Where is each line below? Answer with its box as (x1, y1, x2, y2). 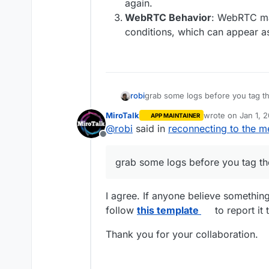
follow (106, 204, 137, 216)
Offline (102, 134, 132, 147)
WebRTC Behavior (125, 11, 211, 23)
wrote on (203, 110, 240, 120)
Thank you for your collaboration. (106, 228, 258, 240)
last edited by (202, 115, 253, 125)
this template (137, 204, 199, 216)
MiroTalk (106, 110, 139, 120)
